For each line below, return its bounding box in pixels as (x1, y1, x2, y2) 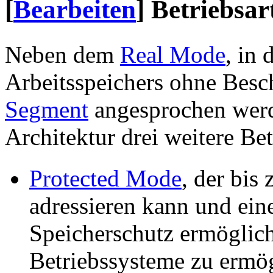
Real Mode (120, 41, 225, 68)
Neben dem (5, 41, 120, 68)
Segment (5, 96, 88, 122)
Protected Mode (29, 165, 182, 191)
